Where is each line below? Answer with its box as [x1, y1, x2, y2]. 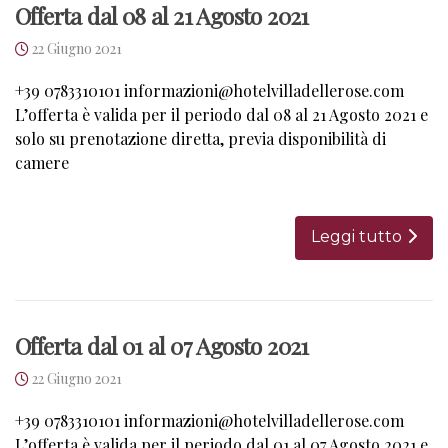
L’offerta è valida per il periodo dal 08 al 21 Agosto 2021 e [15, 103, 428, 125]
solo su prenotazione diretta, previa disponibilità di [15, 127, 386, 149]
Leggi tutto [311, 226, 402, 246]
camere [15, 151, 69, 173]
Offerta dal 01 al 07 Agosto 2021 [15, 329, 309, 361]
